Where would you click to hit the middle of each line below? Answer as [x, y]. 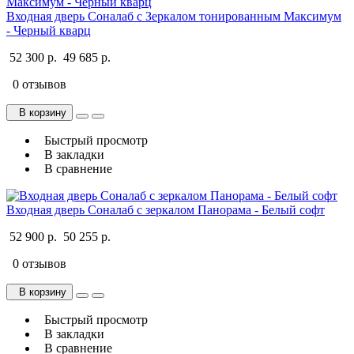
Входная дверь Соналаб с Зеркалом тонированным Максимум [174, 16]
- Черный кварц [49, 30]
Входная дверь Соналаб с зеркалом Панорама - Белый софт [166, 209]
